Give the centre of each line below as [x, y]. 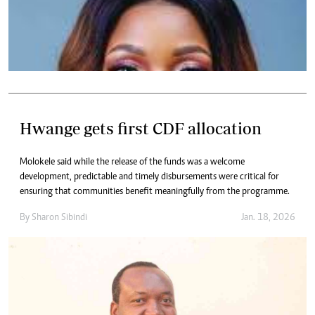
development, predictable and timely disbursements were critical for [149, 178]
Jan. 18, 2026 [268, 218]
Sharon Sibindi [59, 218]
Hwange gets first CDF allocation [141, 129]
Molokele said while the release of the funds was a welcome [132, 163]
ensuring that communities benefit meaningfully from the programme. [155, 192]
